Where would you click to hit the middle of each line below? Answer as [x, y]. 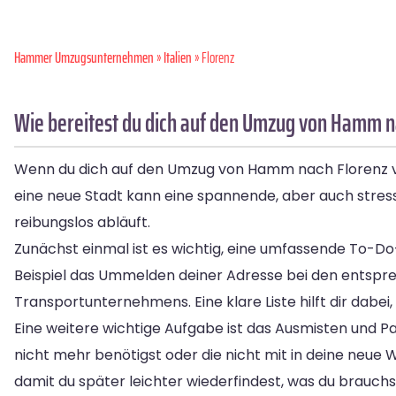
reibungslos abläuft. [82, 223]
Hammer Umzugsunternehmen [84, 58]
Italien [178, 58]
